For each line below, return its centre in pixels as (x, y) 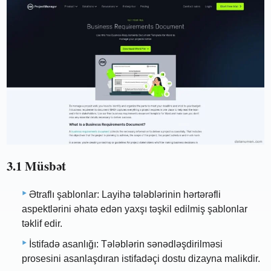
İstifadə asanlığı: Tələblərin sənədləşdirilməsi (126, 244)
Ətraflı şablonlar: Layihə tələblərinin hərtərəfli (125, 195)
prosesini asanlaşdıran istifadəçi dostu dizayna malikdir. (141, 259)
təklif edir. (42, 224)
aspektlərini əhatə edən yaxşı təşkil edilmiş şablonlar (135, 209)
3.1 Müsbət (37, 165)
